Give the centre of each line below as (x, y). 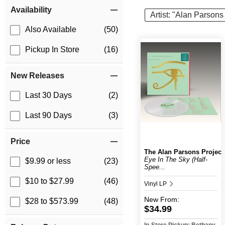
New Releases (37, 76)
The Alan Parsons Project (184, 152)
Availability (31, 10)
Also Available (51, 30)
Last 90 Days (48, 116)
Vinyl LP (156, 184)
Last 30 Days (48, 95)
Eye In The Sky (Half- (176, 159)
